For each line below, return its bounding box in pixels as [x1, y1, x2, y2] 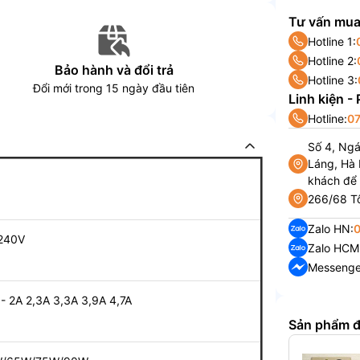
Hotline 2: [308, 53, 358, 67]
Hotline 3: [308, 72, 358, 87]
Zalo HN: [308, 221, 354, 235]
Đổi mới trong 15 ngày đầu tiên [33, 81, 195, 95]
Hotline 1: [308, 34, 357, 48]
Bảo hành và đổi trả [54, 62, 174, 78]
